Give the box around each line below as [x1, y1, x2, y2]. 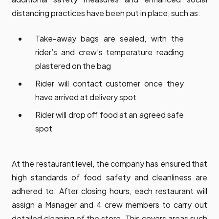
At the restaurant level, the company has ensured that [12, 158, 207, 169]
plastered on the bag [35, 61, 111, 71]
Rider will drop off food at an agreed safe [35, 109, 184, 120]
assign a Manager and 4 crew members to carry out [12, 199, 207, 210]
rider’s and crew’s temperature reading [35, 47, 184, 58]
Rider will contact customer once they [35, 78, 184, 89]
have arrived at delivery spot [35, 92, 136, 103]
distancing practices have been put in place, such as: [12, 8, 200, 19]
